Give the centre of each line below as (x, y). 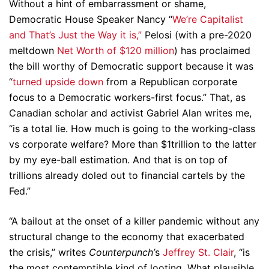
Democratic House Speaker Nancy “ (91, 19)
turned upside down (58, 82)
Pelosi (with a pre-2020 (197, 35)
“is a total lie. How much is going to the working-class (132, 128)
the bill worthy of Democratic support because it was (131, 66)
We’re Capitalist (208, 19)
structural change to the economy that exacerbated (127, 237)
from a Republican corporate (170, 82)
